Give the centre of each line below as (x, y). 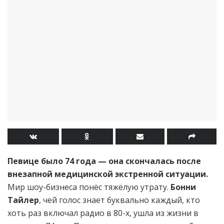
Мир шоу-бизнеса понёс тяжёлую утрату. (89, 187)
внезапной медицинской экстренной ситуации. (108, 174)
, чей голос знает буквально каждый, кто (119, 200)
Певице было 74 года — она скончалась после (104, 161)
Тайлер (23, 200)
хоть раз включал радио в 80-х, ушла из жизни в (103, 213)
